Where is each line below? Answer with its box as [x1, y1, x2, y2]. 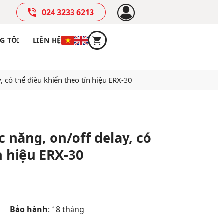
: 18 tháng [47, 203, 84, 215]
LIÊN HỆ [32, 35, 61, 45]
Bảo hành [9, 203, 48, 215]
